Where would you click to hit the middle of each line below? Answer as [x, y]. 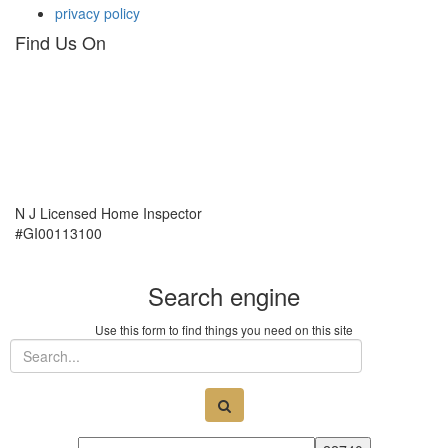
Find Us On [60, 42]
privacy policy [97, 13]
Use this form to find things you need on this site [224, 330]
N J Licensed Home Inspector [108, 213]
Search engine [224, 296]
